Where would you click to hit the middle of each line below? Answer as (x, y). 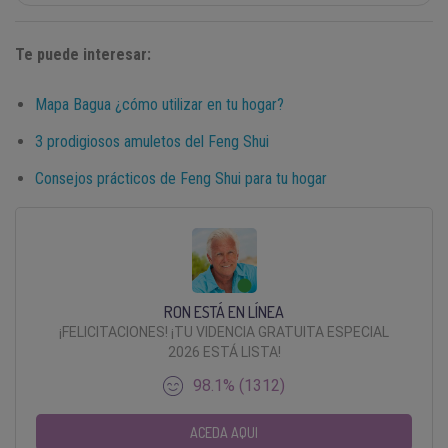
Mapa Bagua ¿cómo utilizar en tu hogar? (159, 104)
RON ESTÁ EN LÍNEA (224, 311)
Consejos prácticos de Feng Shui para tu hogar (181, 178)
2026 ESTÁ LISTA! (224, 351)
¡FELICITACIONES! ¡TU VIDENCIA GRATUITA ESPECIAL (224, 331)
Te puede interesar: (85, 54)
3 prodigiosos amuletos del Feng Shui (152, 141)
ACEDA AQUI (224, 432)
